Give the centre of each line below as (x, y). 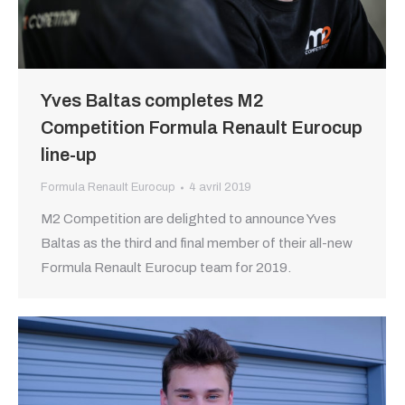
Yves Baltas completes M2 (152, 101)
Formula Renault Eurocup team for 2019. (166, 268)
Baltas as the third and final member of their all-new (197, 244)
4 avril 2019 (220, 188)
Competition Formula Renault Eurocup (202, 128)
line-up (69, 155)
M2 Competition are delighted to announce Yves (188, 219)
